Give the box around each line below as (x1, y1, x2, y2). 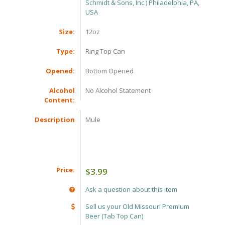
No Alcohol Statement (85, 86, 151, 95)
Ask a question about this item (85, 185, 178, 194)
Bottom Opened (85, 66, 134, 75)
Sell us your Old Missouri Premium (85, 202, 190, 211)
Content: (44, 95, 75, 104)
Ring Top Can (85, 47, 126, 56)
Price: (56, 165, 75, 174)
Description (35, 115, 75, 124)
